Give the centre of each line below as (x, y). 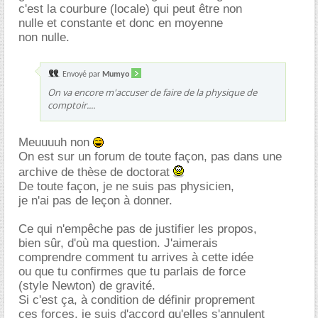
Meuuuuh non (56, 142)
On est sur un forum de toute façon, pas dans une (150, 156)
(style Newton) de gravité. (87, 285)
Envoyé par (81, 74)
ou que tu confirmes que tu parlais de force (132, 271)
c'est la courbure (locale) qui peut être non (130, 9)
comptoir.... (71, 105)
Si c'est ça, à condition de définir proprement (137, 300)
